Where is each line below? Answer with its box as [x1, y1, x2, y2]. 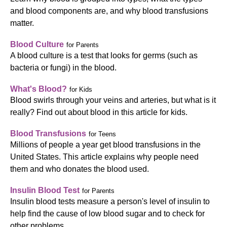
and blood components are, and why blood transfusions [10, 7, 208, 15]
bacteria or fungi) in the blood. [10, 63, 117, 72]
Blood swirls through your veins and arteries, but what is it [10, 96, 216, 104]
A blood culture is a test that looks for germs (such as [10, 51, 198, 60]
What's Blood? [10, 85, 67, 93]
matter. [10, 19, 34, 27]
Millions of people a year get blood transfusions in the [10, 140, 201, 149]
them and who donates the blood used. [10, 165, 149, 173]
